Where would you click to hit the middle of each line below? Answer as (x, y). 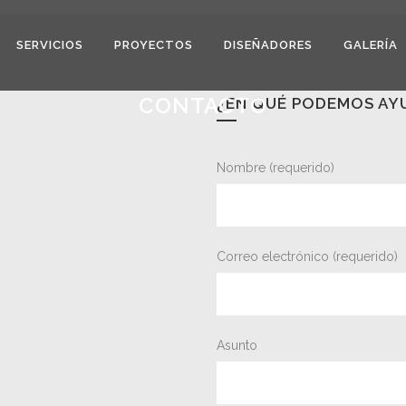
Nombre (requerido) (275, 168)
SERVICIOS (50, 45)
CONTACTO (203, 106)
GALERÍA (371, 45)
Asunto (237, 345)
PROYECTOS (154, 45)
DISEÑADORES (268, 45)
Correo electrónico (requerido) (307, 256)
